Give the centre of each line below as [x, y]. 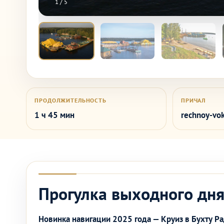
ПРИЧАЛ [193, 100]
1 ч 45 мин [54, 115]
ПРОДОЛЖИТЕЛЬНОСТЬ [71, 100]
